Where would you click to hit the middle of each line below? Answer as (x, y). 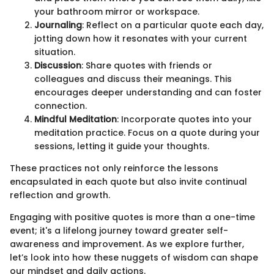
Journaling (58, 25)
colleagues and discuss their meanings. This (133, 79)
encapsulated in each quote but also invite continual (128, 182)
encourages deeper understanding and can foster (148, 93)
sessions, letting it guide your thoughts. (122, 146)
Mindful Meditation (76, 120)
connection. (61, 106)
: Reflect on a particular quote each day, (173, 25)
